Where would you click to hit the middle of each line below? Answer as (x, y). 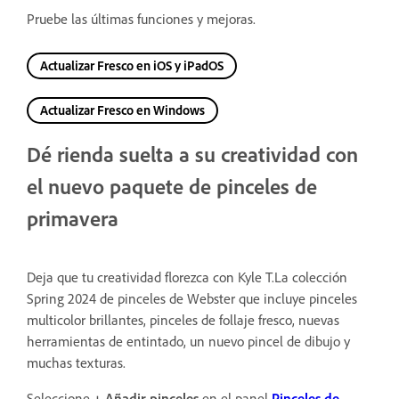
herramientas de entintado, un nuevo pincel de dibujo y (188, 341)
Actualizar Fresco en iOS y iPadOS (132, 65)
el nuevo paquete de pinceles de (172, 186)
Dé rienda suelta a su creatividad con (192, 154)
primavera (73, 218)
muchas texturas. (76, 362)
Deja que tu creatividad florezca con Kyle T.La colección (187, 277)
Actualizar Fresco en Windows (122, 110)
